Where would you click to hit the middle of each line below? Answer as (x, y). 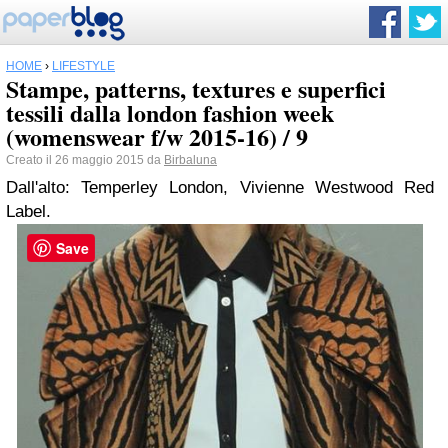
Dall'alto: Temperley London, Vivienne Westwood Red (220, 187)
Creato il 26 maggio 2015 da (85, 160)
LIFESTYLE (83, 66)
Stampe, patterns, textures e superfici (196, 88)
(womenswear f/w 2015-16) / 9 (157, 136)
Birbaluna (190, 160)
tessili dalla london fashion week (170, 112)
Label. (28, 211)
